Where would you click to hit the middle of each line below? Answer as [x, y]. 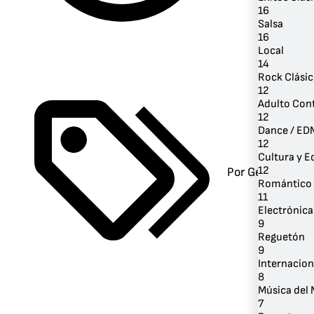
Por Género [256, 172]
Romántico [285, 184]
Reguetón [281, 237]
